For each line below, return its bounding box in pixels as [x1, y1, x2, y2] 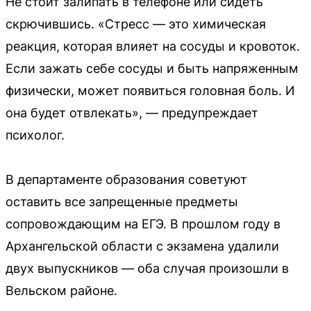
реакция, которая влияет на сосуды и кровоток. [6, 38, 300, 53]
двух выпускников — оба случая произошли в [6, 260, 289, 276]
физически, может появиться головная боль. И [6, 83, 295, 98]
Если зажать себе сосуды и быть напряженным [6, 60, 299, 76]
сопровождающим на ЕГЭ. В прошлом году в [6, 216, 280, 231]
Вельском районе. [6, 283, 117, 298]
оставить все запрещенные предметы [6, 194, 238, 209]
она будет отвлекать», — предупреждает [6, 105, 258, 120]
